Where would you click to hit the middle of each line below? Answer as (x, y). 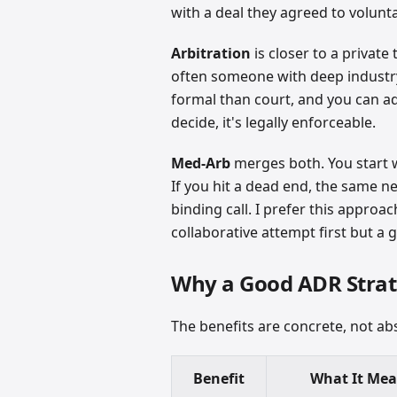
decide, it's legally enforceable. (274, 123)
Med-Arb (201, 163)
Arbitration (211, 54)
